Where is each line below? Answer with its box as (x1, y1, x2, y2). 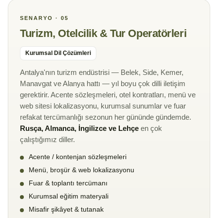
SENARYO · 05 (20, 15, 69, 21)
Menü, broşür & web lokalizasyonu (29, 166, 134, 174)
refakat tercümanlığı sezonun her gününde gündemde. (20, 113, 191, 122)
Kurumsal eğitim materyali (29, 193, 109, 200)
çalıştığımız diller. (20, 136, 75, 144)
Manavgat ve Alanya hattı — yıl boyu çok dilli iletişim (20, 80, 185, 88)
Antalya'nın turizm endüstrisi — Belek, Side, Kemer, (20, 69, 183, 77)
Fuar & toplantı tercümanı (29, 180, 108, 187)
